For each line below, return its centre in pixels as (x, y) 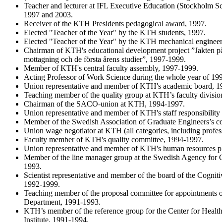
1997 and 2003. (48, 14)
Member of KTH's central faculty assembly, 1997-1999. (111, 68)
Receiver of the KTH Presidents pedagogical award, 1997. (115, 23)
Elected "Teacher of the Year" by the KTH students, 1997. (115, 32)
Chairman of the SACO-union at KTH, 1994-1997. (104, 104)
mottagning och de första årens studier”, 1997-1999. (105, 59)
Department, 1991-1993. (62, 202)
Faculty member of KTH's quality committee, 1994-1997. (114, 139)
